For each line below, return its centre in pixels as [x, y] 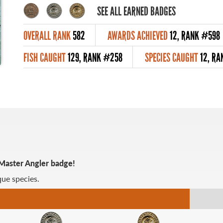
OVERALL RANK [47, 36]
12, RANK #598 [195, 36]
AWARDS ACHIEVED [138, 36]
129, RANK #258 [95, 57]
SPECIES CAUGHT [172, 57]
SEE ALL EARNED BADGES [137, 11]
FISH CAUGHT [45, 57]
